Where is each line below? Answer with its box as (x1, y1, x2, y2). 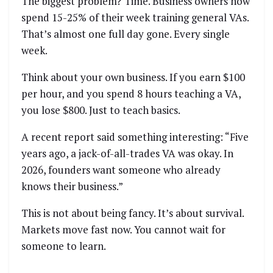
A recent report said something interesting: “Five (21, 130, 249, 144)
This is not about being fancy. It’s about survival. (21, 206, 244, 221)
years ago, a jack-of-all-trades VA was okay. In (21, 146, 233, 161)
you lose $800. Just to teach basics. (21, 103, 180, 118)
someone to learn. (21, 239, 106, 253)
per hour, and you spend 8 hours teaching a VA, (21, 87, 241, 101)
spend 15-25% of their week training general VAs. (21, 10, 249, 25)
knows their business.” (21, 179, 123, 194)
